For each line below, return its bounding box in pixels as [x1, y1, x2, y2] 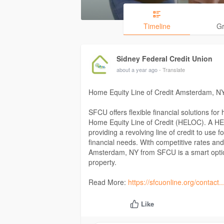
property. [88, 157, 116, 167]
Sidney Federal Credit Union [116, 53, 212, 64]
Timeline [143, 21, 170, 31]
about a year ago [116, 65, 157, 74]
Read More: [88, 177, 128, 187]
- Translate [159, 65, 185, 74]
